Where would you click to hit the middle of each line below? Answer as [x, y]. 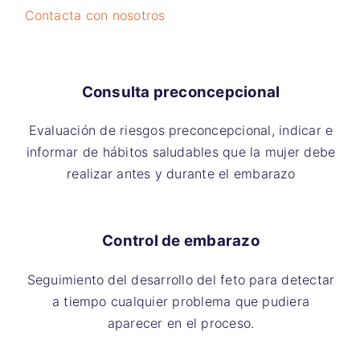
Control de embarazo [181, 241]
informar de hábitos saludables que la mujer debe [181, 152]
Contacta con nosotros [95, 15]
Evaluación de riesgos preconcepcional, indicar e [181, 131]
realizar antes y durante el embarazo [181, 174]
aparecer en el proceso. [181, 323]
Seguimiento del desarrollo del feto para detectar [181, 279]
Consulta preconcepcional [181, 92]
